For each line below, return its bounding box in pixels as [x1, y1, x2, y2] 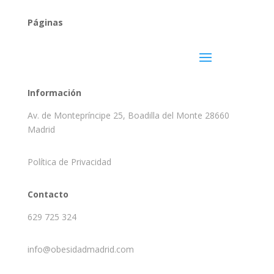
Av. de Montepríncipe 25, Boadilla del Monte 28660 [27, 109, 229, 121]
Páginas [27, 16, 63, 28]
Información [27, 86, 81, 98]
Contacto [27, 188, 68, 200]
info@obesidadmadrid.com [27, 243, 134, 255]
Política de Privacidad [27, 155, 111, 168]
